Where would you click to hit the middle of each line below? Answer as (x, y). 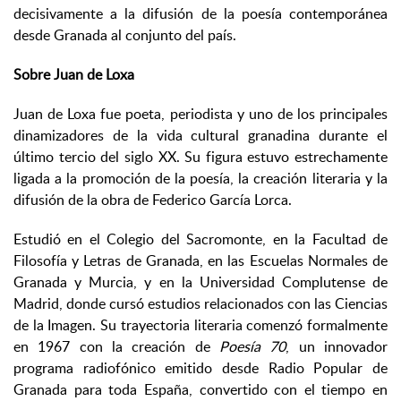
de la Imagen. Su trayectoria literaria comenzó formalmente (200, 325)
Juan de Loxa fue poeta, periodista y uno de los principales (200, 114)
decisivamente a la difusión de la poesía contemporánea (200, 14)
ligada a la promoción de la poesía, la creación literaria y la (200, 179)
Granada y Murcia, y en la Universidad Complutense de (200, 282)
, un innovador (337, 347)
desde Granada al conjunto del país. (125, 35)
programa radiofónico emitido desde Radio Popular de (200, 368)
